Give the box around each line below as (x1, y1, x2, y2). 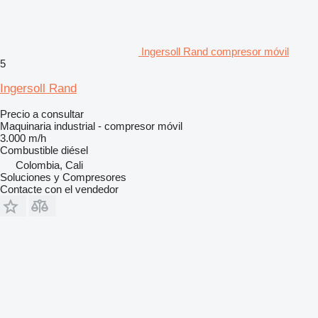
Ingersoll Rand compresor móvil (141, 45, 289, 57)
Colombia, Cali (16, 158, 83, 171)
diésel (61, 143, 88, 156)
